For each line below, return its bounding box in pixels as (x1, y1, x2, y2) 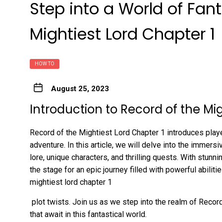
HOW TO (35, 61, 55, 67)
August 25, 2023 (51, 84, 109, 94)
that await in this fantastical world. (30, 210, 147, 220)
